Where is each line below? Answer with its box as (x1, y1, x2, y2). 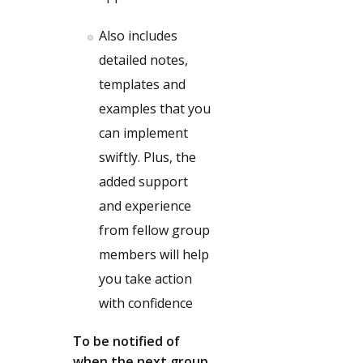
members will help (99, 246, 209, 263)
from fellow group (99, 221, 210, 239)
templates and (99, 75, 186, 93)
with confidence (99, 294, 193, 312)
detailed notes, (99, 51, 188, 69)
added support (99, 173, 188, 190)
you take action (99, 270, 192, 288)
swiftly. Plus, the (99, 148, 196, 166)
